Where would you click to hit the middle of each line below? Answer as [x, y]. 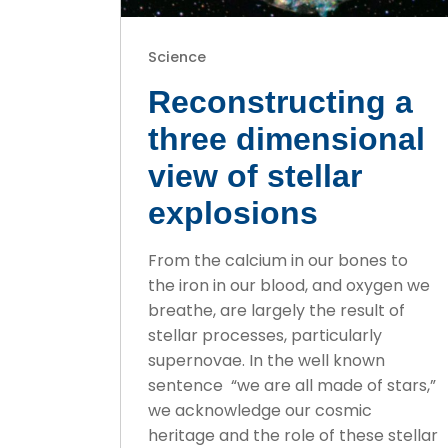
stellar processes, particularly [265, 336]
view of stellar [255, 176]
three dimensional [287, 139]
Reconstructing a [281, 102]
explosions [233, 213]
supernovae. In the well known [267, 361]
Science [177, 57]
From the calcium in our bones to [278, 261]
